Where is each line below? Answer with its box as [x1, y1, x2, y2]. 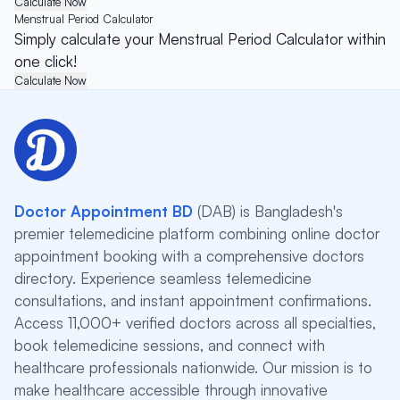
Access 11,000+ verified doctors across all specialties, [14, 313, 376, 332]
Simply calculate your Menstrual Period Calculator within [14, 29, 386, 48]
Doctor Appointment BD [14, 202, 193, 221]
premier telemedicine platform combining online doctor [14, 224, 379, 243]
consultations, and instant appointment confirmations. [14, 291, 371, 310]
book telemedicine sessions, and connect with [14, 336, 325, 354]
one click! [14, 52, 77, 71]
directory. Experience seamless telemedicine [14, 269, 312, 287]
